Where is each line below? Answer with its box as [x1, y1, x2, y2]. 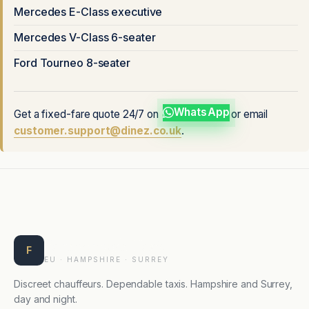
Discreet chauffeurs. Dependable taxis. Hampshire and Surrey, [14, 278, 292, 290]
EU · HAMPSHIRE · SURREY [44, 255, 169, 264]
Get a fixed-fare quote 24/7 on [14, 108, 161, 121]
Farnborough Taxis [44, 236, 166, 257]
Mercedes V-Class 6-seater [14, 30, 156, 45]
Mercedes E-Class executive [14, 5, 163, 19]
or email [228, 108, 268, 121]
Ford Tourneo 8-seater [14, 56, 130, 70]
